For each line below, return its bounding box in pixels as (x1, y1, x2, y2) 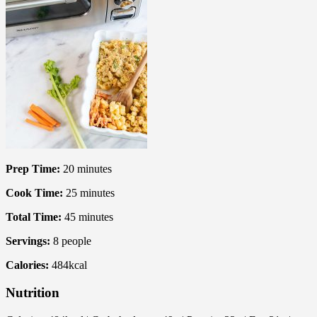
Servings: (6, 235, 50, 248)
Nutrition (6, 284, 59, 300)
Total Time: (6, 211, 62, 224)
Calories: (6, 259, 49, 272)
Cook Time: (6, 187, 63, 200)
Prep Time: (6, 163, 60, 175)
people (62, 235, 91, 248)
